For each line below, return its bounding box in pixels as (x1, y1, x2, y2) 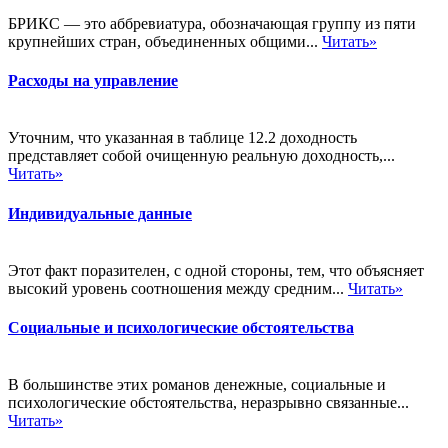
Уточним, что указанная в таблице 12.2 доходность (8, 129, 357, 147)
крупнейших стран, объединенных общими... (8, 32, 322, 50)
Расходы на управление (8, 71, 178, 89)
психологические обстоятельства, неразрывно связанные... (8, 394, 409, 412)
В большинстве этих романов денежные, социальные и (8, 376, 386, 394)
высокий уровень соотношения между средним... (8, 279, 348, 297)
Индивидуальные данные (8, 204, 192, 222)
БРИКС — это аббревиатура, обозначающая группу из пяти (8, 14, 416, 32)
